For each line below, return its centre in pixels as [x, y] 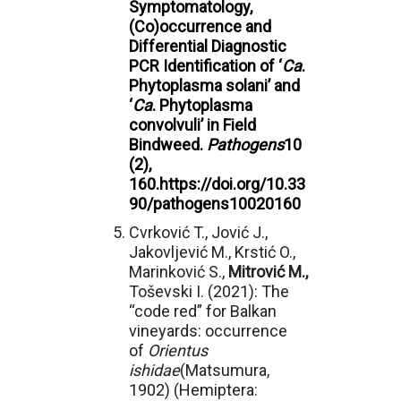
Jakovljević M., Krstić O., [212, 252]
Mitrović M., [268, 272]
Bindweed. [168, 145]
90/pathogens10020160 [215, 204]
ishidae [154, 370]
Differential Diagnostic [208, 46]
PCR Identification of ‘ [205, 66]
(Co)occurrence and [200, 26]
